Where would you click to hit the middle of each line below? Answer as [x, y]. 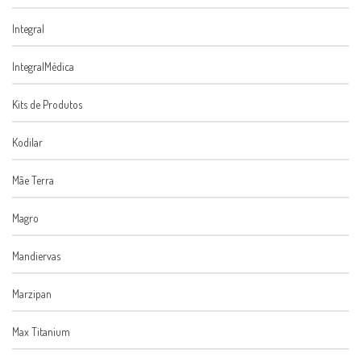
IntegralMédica [43, 67]
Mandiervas [36, 256]
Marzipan [32, 294]
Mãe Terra [33, 180]
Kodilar [27, 143]
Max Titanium [41, 332]
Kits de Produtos [47, 105]
